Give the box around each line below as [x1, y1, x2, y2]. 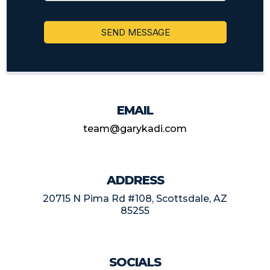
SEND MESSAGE [101, 27, 170, 38]
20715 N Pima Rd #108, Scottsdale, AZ [43, 193, 227, 204]
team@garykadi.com [83, 123, 187, 134]
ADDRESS [106, 173, 164, 187]
